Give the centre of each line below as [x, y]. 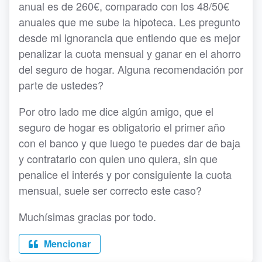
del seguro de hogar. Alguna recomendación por [131, 69]
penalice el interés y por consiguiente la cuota [125, 175]
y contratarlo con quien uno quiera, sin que [118, 159]
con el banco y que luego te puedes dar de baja [130, 143]
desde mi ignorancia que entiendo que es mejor [130, 38]
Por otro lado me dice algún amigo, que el [116, 111]
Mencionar [66, 244]
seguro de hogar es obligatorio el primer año [122, 127]
